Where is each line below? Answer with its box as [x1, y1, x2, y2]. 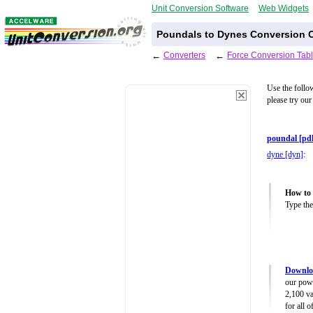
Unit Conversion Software [152, 3, 249, 13]
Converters [163, 50, 205, 59]
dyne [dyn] [267, 150, 303, 160]
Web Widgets [259, 3, 309, 13]
